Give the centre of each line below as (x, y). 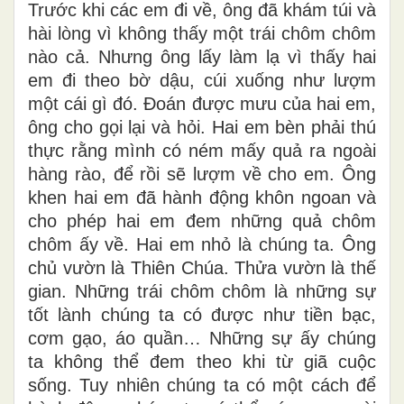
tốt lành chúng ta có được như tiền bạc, (202, 314)
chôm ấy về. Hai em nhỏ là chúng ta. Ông (202, 244)
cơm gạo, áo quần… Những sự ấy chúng (202, 338)
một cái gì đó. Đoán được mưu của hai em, (202, 103)
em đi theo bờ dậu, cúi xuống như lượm (202, 80)
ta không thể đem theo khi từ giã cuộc (202, 361)
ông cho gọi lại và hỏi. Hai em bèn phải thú (202, 127)
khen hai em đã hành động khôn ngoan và (202, 197)
